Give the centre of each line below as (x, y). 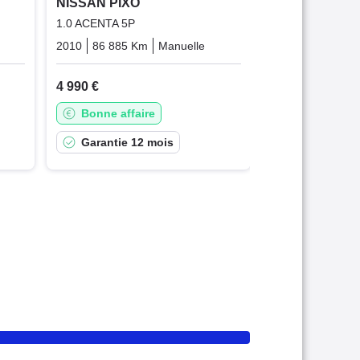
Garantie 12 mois (127, 143)
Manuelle (181, 46)
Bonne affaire (118, 114)
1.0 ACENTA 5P (95, 24)
